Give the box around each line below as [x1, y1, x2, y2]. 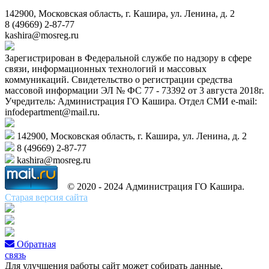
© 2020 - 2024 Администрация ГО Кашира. [60, 181, 244, 192]
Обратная [17, 238, 56, 249]
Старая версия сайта [5, 192, 88, 202]
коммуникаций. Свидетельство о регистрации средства [5, 74, 232, 85]
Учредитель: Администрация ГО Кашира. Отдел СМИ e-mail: [5, 95, 257, 106]
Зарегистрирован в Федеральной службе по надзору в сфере [5, 52, 252, 63]
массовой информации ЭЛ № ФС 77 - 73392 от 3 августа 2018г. [5, 85, 264, 95]
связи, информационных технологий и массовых [5, 63, 207, 74]
